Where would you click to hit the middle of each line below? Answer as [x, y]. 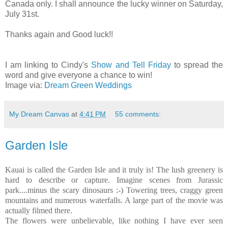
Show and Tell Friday [131, 65]
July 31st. [22, 14]
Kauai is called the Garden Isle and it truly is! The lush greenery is [114, 170]
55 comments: [138, 114]
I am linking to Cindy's [48, 65]
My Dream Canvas [39, 114]
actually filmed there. [39, 211]
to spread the [197, 65]
